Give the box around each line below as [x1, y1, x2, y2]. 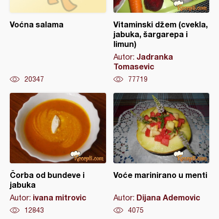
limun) [113, 39, 136, 48]
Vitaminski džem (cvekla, [113, 19, 208, 29]
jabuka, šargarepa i [113, 29, 188, 39]
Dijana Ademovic [136, 192, 200, 202]
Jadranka [136, 51, 173, 61]
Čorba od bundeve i [10, 170, 85, 179]
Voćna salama [10, 19, 64, 29]
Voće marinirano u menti [113, 170, 207, 179]
